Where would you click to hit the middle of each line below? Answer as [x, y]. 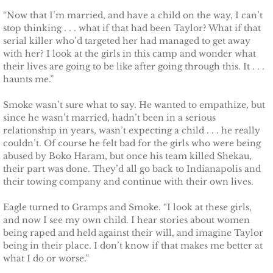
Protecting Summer [116, 89]
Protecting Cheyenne [122, 120]
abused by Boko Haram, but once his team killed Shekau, [127, 156]
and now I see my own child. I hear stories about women [126, 220]
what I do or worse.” [46, 258]
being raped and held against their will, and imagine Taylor [133, 233]
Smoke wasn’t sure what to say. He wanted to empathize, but [134, 105]
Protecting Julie [105, 182]
